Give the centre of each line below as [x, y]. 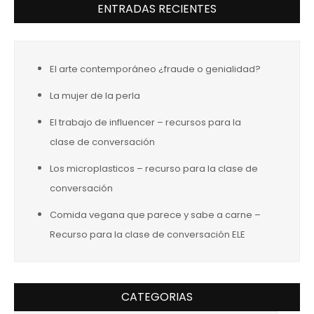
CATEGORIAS [157, 297]
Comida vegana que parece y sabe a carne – [155, 215]
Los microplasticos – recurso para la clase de [154, 169]
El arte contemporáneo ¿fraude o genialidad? [155, 69]
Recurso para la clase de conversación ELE [148, 234]
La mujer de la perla [95, 96]
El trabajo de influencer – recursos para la [145, 122]
